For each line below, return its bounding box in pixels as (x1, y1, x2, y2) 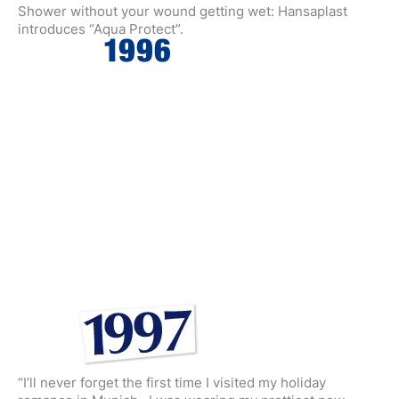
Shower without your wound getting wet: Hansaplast (18, 3, 347, 20)
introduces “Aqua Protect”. (18, 20, 183, 37)
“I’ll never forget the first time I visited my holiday (18, 374, 326, 391)
